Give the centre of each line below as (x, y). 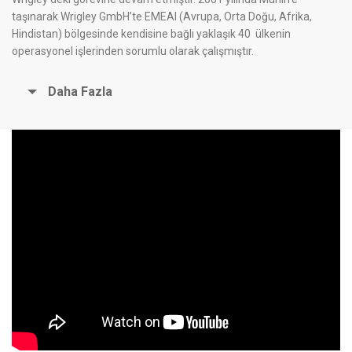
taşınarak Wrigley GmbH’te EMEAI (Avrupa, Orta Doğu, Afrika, (162, 16)
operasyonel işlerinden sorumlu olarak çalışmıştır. (133, 51)
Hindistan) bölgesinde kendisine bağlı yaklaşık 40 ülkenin (151, 33)
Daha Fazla (80, 91)
